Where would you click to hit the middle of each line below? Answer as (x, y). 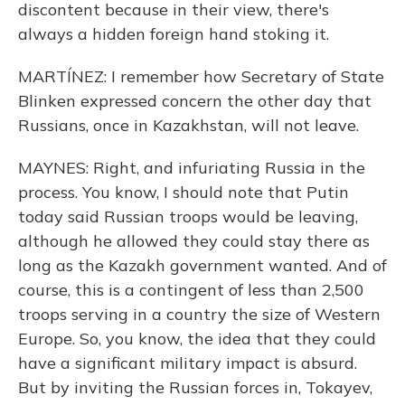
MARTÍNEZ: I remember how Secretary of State (201, 76)
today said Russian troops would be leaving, (188, 217)
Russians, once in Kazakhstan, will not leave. (188, 125)
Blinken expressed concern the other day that (195, 101)
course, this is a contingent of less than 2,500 (191, 290)
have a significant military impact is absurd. (188, 363)
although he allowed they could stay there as (194, 241)
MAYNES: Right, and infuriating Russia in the (192, 168)
